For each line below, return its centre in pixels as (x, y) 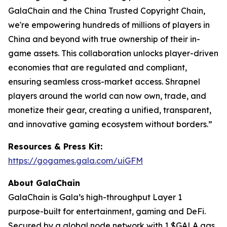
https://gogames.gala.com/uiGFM (75, 161)
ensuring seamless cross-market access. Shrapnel (104, 82)
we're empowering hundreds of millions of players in (109, 25)
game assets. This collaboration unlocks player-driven (113, 53)
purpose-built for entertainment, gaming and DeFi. (107, 211)
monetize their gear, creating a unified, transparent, (110, 110)
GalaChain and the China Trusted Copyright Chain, (107, 11)
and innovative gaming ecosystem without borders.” (110, 124)
